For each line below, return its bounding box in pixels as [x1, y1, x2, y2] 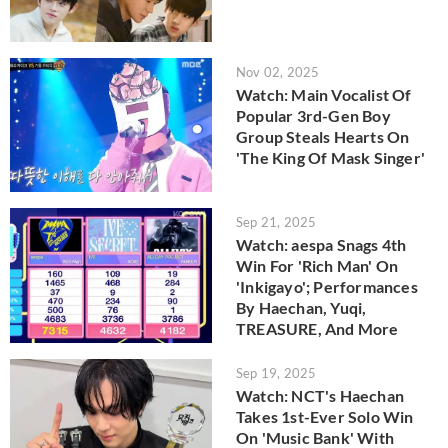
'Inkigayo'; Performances [236, 277, 418, 297]
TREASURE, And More [236, 319, 399, 339]
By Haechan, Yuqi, [236, 298, 367, 318]
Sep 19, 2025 [236, 365, 317, 382]
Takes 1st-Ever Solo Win [236, 407, 414, 427]
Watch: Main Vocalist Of [236, 84, 412, 104]
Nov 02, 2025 [236, 63, 320, 80]
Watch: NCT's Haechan [236, 386, 404, 406]
